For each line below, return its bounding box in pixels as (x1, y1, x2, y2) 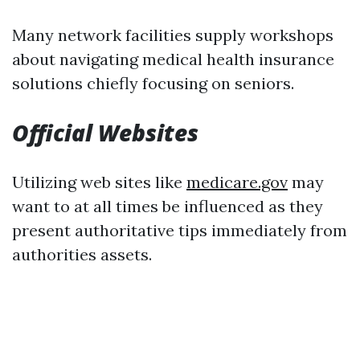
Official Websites (12, 117, 198, 148)
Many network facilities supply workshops (12, 25, 333, 45)
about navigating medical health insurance (12, 49, 334, 69)
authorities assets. (12, 244, 152, 264)
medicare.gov (186, 172, 288, 192)
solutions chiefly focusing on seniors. (12, 73, 294, 93)
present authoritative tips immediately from (12, 220, 347, 240)
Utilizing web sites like (12, 172, 186, 192)
